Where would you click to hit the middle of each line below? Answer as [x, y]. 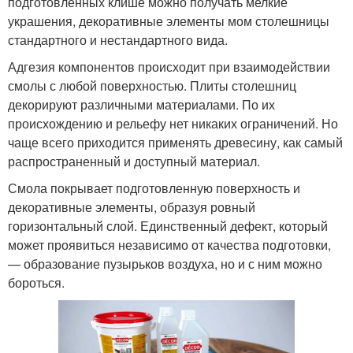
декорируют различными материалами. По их [141, 105]
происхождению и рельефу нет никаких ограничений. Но [173, 124]
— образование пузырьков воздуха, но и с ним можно [165, 264]
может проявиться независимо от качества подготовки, [169, 245]
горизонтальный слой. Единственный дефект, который [168, 226]
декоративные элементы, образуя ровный [132, 207]
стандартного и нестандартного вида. [118, 40]
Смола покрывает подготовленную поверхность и [154, 188]
